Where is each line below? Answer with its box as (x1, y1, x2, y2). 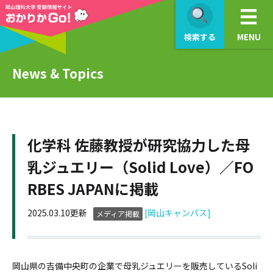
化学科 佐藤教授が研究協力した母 (27, 134, 250, 155)
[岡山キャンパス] (144, 207, 211, 219)
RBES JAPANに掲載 (27, 178, 158, 199)
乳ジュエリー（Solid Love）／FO (27, 156, 253, 177)
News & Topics (12, 63, 104, 82)
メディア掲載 (96, 208, 140, 219)
